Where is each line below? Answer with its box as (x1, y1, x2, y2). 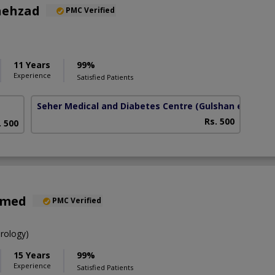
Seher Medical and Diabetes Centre (37, 99, 193, 112)
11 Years (14, 58, 50, 71)
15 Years (14, 249, 50, 261)
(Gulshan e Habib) (195, 99, 274, 112)
